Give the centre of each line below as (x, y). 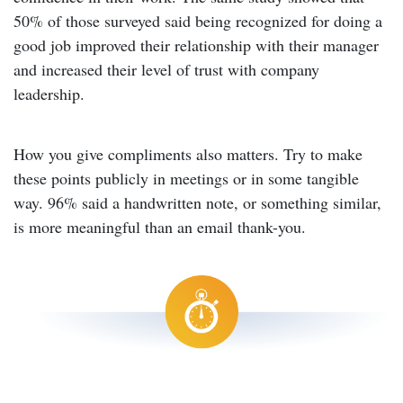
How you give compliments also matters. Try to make (188, 154)
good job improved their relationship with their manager (196, 45)
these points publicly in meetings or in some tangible (186, 179)
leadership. (49, 94)
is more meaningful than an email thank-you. (160, 227)
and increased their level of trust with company (166, 70)
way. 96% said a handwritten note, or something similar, (197, 203)
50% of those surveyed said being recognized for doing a (198, 21)
